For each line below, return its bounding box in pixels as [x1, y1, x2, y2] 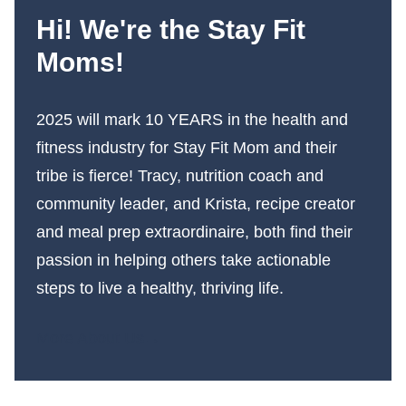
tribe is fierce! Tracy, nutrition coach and [36, 166, 324, 185]
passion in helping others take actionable [36, 250, 331, 269]
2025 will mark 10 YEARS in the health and [36, 110, 348, 129]
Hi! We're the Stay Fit [36, 14, 305, 44]
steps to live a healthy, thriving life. [36, 278, 284, 297]
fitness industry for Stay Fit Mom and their [36, 138, 337, 157]
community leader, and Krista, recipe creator [36, 194, 355, 213]
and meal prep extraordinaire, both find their [36, 222, 353, 241]
